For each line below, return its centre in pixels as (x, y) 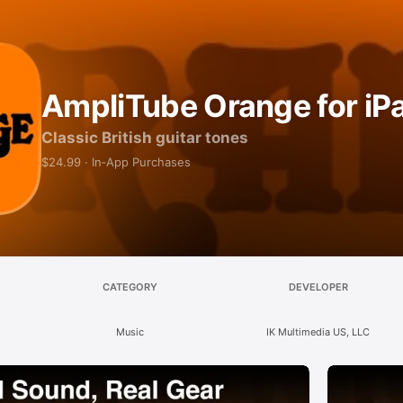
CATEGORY (130, 287)
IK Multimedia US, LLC (318, 332)
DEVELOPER (318, 287)
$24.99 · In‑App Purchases (116, 161)
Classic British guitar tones (145, 137)
